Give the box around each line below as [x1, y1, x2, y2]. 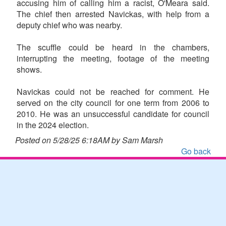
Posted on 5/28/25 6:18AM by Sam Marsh [15, 134, 163, 146]
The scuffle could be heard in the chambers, [17, 41, 209, 53]
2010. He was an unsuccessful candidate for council [17, 107, 209, 120]
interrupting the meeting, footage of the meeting [17, 52, 209, 64]
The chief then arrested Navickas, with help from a [17, 8, 209, 20]
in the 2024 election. [17, 119, 89, 131]
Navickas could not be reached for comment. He [17, 85, 209, 97]
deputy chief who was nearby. [17, 19, 122, 31]
